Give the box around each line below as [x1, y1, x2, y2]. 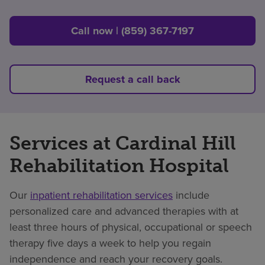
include [173, 187, 209, 203]
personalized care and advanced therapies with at [9, 203, 238, 219]
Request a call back [85, 71, 180, 87]
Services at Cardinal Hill [9, 131, 236, 154]
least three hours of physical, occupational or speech [9, 219, 252, 235]
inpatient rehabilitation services [30, 187, 173, 203]
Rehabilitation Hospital [9, 154, 229, 177]
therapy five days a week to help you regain [9, 235, 211, 251]
